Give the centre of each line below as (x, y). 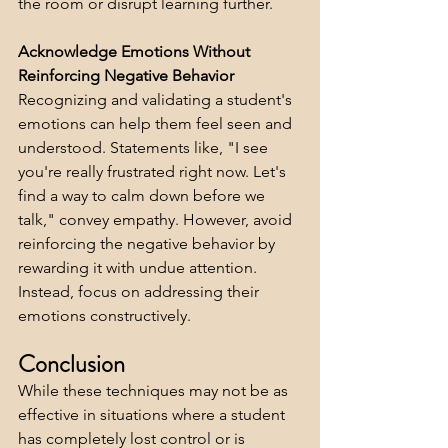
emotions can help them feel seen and (157, 124)
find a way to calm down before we (143, 196)
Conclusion (71, 364)
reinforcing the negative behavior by (148, 244)
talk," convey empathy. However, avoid (157, 220)
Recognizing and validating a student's (157, 100)
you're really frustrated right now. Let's (154, 172)
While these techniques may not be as (155, 391)
